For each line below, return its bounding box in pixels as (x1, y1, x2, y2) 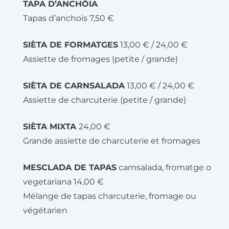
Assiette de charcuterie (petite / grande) (23, 95, 186, 105)
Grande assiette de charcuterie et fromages (23, 136, 200, 146)
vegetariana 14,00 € (23, 177, 104, 187)
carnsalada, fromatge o (117, 163, 211, 172)
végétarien (23, 205, 67, 215)
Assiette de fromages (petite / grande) (23, 54, 178, 64)
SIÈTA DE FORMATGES (23, 40, 118, 50)
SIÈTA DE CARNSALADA (23, 81, 125, 90)
